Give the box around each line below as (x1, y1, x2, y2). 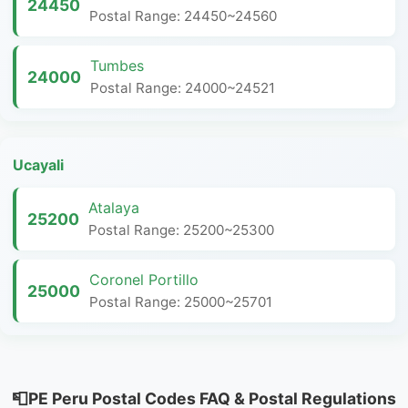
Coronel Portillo (89, 270, 199, 289)
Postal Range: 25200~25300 (88, 221, 274, 239)
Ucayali (13, 156, 64, 174)
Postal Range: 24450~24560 (89, 7, 277, 25)
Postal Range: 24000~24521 (90, 79, 275, 97)
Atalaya (88, 199, 139, 217)
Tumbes (90, 56, 144, 75)
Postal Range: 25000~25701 (89, 293, 272, 311)
